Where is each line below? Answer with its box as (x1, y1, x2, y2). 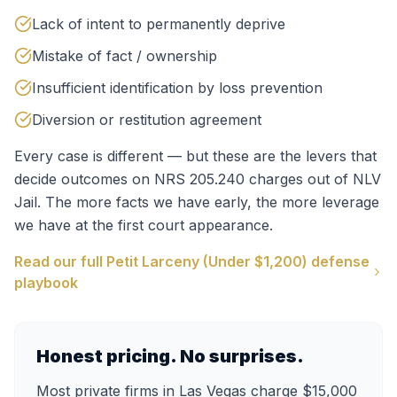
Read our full (14, 253, 106, 270)
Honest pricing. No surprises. (36, 346, 304, 367)
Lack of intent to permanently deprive (32, 15, 285, 33)
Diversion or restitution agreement (32, 111, 261, 128)
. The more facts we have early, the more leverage (37, 193, 379, 211)
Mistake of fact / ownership (32, 47, 217, 65)
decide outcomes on (14, 170, 154, 188)
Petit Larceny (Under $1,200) (106, 253, 307, 270)
